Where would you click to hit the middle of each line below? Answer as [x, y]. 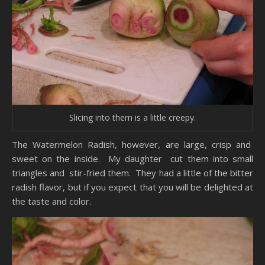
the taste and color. [51, 201]
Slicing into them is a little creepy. [132, 118]
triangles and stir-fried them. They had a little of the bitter [132, 173]
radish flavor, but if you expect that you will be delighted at [132, 187]
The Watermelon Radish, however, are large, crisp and [132, 145]
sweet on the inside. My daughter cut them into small [132, 159]
